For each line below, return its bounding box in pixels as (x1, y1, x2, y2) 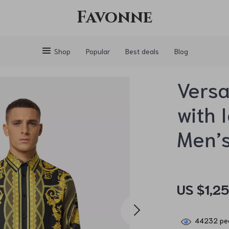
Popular (85, 47, 110, 56)
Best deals (125, 47, 159, 56)
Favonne (77, 7, 152, 29)
